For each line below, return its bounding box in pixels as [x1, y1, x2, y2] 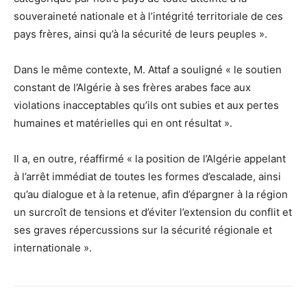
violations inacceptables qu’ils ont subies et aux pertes [14, 99, 279, 112]
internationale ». [14, 241, 92, 254]
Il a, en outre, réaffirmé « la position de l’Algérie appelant [14, 152, 286, 165]
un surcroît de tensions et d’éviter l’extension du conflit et [14, 206, 292, 219]
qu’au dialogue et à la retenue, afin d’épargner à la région [14, 188, 288, 201]
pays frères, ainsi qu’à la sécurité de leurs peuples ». [14, 27, 267, 40]
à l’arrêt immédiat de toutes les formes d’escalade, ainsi [14, 170, 281, 183]
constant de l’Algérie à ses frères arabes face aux [14, 81, 251, 94]
